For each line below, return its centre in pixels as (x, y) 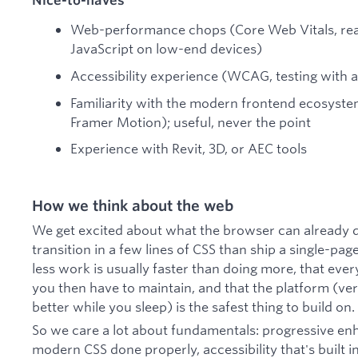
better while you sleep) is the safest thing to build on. (193, 306)
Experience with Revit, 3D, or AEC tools (189, 149)
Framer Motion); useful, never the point (191, 121)
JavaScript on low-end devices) (166, 49)
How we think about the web (133, 206)
